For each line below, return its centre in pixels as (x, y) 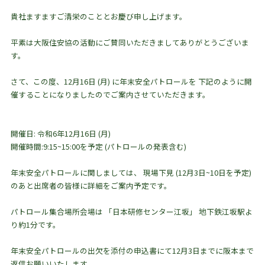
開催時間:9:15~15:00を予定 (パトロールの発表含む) (98, 146)
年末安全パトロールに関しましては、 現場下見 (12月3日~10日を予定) (131, 172)
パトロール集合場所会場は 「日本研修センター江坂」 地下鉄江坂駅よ (131, 211)
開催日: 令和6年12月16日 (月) (60, 133)
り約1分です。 (35, 224)
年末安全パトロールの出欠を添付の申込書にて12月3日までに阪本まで (132, 251)
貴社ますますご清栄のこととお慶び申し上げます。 (98, 16)
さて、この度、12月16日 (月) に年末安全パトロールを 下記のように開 (131, 81)
